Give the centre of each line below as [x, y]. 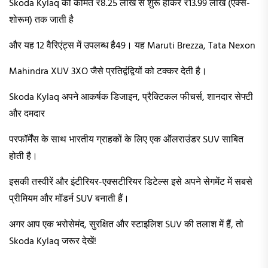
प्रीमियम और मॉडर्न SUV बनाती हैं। [69, 200]
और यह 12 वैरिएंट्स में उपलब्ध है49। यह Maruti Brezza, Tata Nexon [132, 46]
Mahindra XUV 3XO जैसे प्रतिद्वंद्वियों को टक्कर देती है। [108, 72]
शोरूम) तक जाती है [41, 21]
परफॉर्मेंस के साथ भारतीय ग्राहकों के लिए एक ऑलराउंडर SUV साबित [126, 140]
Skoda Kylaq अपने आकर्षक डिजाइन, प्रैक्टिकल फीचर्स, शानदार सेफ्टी [131, 98]
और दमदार [27, 115]
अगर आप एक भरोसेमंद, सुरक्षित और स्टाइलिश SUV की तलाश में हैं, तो [126, 225]
